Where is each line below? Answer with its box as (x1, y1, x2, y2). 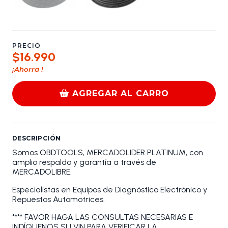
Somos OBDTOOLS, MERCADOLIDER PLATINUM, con (12, 147, 203, 157)
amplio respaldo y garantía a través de (12, 157, 156, 167)
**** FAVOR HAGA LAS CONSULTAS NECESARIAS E (12, 212, 193, 222)
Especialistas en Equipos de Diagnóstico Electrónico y (12, 184, 207, 194)
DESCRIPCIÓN (12, 134, 61, 142)
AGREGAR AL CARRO (72, 88, 169, 98)
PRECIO (12, 41, 41, 49)
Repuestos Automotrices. (12, 194, 105, 204)
